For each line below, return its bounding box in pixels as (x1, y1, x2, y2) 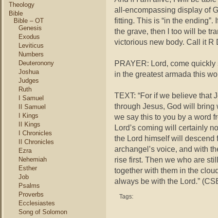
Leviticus (18, 42, 44, 49)
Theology (9, 1, 35, 8)
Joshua (18, 68, 39, 75)
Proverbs (18, 191, 44, 198)
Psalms (18, 182, 40, 189)
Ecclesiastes (18, 200, 55, 207)
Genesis (18, 24, 42, 32)
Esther (18, 164, 37, 172)
